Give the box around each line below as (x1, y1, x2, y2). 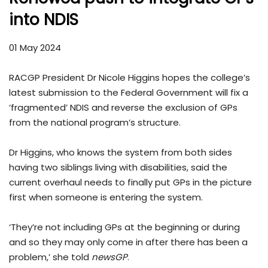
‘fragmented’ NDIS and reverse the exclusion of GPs (9, 100, 237, 114)
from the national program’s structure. (9, 115, 181, 129)
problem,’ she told (9, 250, 92, 263)
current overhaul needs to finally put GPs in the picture (9, 175, 252, 188)
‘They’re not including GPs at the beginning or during (9, 220, 240, 233)
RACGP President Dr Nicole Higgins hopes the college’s (9, 71, 250, 84)
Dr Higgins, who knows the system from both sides (9, 145, 232, 159)
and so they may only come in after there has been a (9, 235, 248, 248)
